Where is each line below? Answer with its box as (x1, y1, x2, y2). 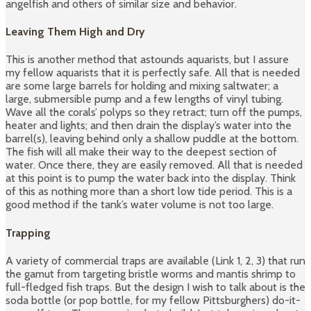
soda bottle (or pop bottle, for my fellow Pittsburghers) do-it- (6, 294, 301, 307)
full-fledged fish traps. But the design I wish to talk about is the (6, 280, 305, 294)
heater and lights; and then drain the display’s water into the (6, 119, 292, 133)
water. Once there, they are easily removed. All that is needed (6, 158, 303, 172)
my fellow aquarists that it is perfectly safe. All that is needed (6, 66, 300, 80)
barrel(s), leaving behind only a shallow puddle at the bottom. (6, 132, 299, 146)
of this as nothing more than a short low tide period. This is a (6, 185, 292, 199)
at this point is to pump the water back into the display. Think (6, 171, 296, 185)
